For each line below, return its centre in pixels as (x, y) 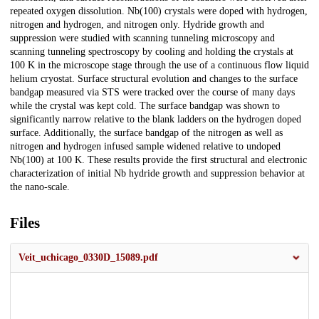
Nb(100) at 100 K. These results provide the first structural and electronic (158, 160)
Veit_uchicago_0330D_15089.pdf (88, 258)
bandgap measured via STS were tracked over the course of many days (152, 93)
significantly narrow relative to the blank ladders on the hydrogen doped (156, 120)
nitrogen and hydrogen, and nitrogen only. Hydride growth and (137, 25)
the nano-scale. (40, 187)
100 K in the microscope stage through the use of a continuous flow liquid (159, 66)
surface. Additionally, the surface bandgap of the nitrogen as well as (146, 133)
